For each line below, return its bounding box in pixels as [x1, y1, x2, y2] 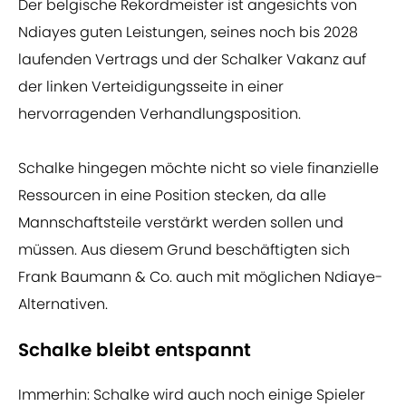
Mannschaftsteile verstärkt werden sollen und [18, 212, 343, 234]
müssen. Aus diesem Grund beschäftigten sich [18, 239, 350, 261]
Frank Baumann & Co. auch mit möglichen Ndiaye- [18, 266, 382, 288]
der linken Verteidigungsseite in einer [18, 76, 284, 98]
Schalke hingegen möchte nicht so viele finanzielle [18, 158, 379, 179]
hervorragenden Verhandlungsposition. [18, 103, 301, 125]
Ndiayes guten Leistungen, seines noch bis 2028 [18, 22, 358, 43]
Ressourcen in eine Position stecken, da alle [18, 185, 326, 207]
